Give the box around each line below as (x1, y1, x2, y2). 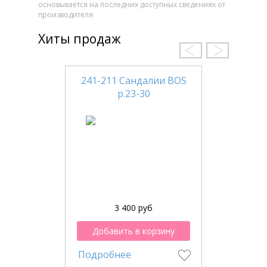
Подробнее (78, 248, 131, 262)
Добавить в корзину (92, 225, 175, 237)
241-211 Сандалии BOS (80, 74, 187, 88)
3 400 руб (114, 202, 153, 214)
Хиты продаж (38, 30, 121, 47)
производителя (38, 10, 93, 20)
